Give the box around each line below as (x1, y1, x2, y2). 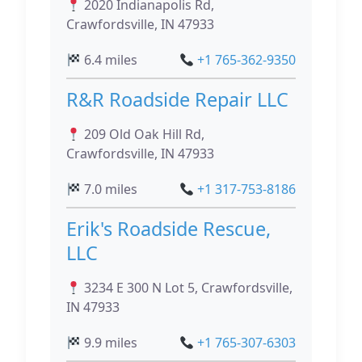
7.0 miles (81, 180, 138, 199)
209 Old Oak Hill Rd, (81, 125, 205, 144)
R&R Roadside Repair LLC (66, 86, 288, 113)
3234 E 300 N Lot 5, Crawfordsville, (81, 279, 293, 297)
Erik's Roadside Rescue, (66, 216, 271, 242)
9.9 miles (81, 334, 138, 352)
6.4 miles (81, 51, 138, 69)
